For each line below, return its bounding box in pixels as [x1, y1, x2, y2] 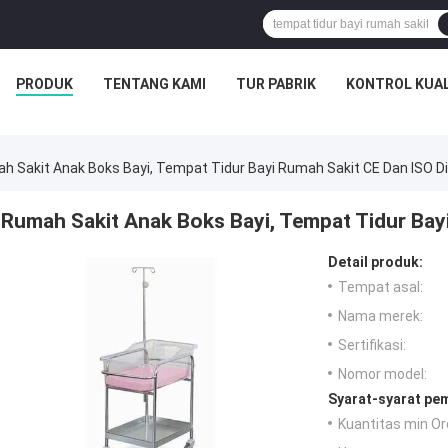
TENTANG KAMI [102, 76, 206, 92]
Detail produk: [328, 254, 423, 271]
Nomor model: [338, 366, 427, 383]
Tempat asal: [338, 279, 423, 296]
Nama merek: [338, 308, 423, 325]
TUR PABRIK [235, 76, 316, 92]
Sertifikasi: [338, 337, 406, 354]
